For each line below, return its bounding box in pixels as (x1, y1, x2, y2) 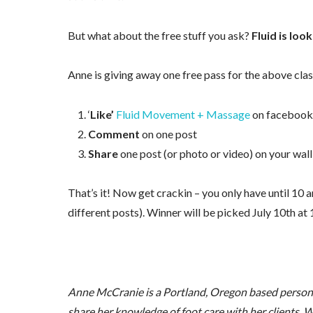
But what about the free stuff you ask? (67, 28, 252, 42)
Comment (87, 126, 140, 140)
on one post (139, 126, 197, 140)
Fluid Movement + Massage (115, 107, 250, 121)
